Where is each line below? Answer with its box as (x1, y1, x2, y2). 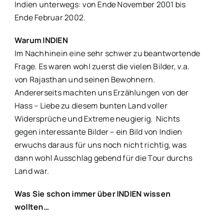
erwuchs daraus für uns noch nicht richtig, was (15, 139, 187, 150)
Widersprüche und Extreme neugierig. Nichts (15, 113, 180, 124)
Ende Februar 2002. (15, 12, 86, 23)
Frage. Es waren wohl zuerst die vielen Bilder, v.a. (15, 61, 190, 72)
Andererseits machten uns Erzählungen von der (15, 87, 189, 98)
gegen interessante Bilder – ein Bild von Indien (15, 126, 183, 137)
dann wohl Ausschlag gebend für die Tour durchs (15, 152, 193, 163)
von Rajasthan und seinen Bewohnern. (15, 74, 155, 85)
